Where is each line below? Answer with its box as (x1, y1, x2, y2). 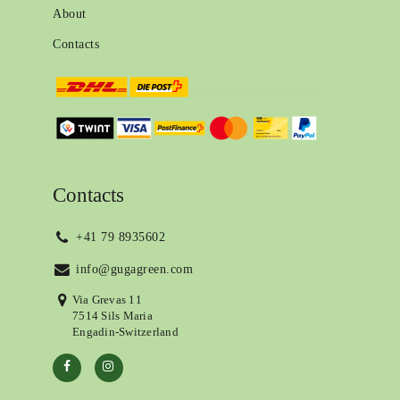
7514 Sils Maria (72, 309, 153, 322)
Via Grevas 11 (71, 293, 142, 306)
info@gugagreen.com (71, 262, 194, 277)
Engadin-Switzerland (72, 325, 179, 338)
